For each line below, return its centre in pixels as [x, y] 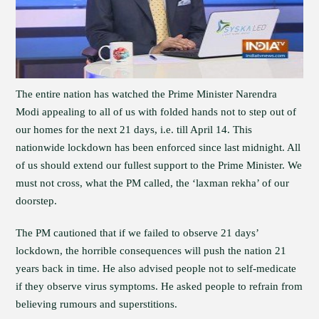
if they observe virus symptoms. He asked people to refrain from [159, 286]
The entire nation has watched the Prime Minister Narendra [147, 94]
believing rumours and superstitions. [97, 304]
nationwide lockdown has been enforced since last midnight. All [158, 147]
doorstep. [37, 201]
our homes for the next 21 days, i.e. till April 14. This [134, 130]
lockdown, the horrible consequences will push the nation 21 [151, 251]
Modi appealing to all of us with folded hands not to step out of [156, 112]
